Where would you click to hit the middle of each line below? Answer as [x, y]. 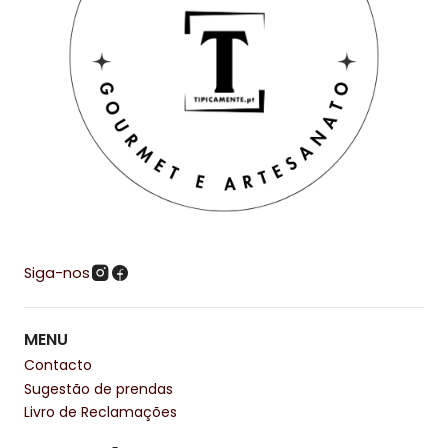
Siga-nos [57, 273]
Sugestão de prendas [98, 388]
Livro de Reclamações [100, 411]
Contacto [58, 365]
